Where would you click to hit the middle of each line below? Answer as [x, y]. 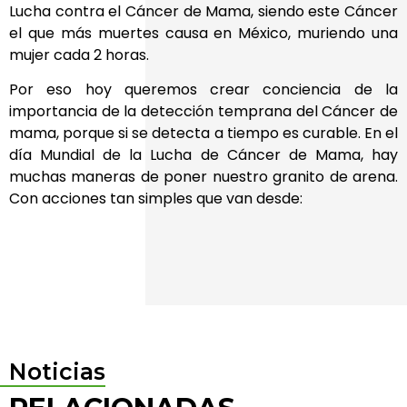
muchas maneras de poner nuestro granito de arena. [203, 177]
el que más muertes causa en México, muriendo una [203, 33]
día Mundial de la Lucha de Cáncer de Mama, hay [203, 155]
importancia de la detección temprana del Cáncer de [203, 112]
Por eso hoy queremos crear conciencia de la [203, 90]
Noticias [57, 371]
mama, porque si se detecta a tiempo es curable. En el [203, 134]
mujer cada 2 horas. [79, 55]
